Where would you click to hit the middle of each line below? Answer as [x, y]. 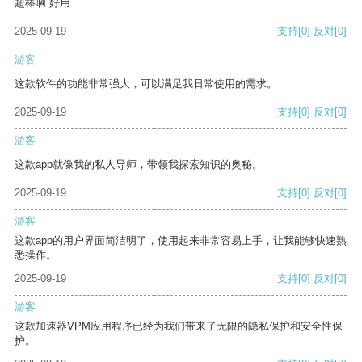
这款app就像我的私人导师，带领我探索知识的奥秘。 [139, 165]
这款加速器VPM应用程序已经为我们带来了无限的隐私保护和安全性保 [179, 326]
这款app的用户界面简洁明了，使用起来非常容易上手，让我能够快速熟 [181, 241]
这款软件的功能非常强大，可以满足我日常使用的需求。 [146, 84]
